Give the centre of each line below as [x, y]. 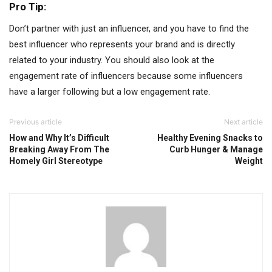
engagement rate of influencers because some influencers [126, 76]
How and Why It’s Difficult [59, 138]
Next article [243, 122]
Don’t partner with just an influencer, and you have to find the [129, 29]
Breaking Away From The [59, 149]
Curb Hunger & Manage [216, 149]
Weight [249, 161]
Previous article [36, 122]
